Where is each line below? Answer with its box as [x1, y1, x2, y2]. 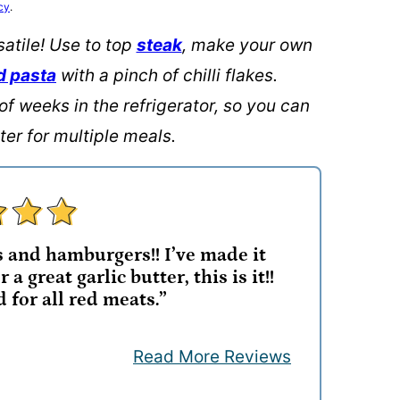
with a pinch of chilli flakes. [56, 65, 278, 86]
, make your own [181, 35, 312, 55]
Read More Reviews [133, 346, 291, 367]
